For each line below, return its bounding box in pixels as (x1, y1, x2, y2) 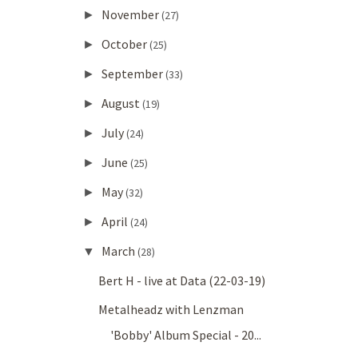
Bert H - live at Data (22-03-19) (98, 272, 266, 289)
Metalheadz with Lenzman (98, 301, 245, 318)
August (101, 95, 142, 112)
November (101, 6, 161, 23)
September (101, 66, 165, 82)
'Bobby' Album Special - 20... (110, 327, 262, 344)
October (101, 36, 149, 53)
